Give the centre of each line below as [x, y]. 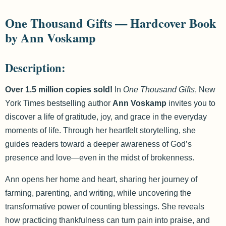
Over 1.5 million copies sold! [59, 90]
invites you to [191, 103]
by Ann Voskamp [50, 38]
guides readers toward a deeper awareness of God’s [98, 144]
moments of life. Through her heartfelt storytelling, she [100, 130]
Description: [35, 68]
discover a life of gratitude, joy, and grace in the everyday [106, 117]
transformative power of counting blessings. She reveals [105, 207]
